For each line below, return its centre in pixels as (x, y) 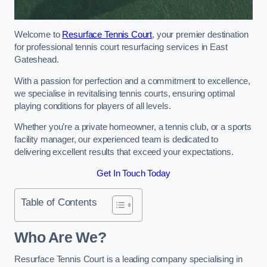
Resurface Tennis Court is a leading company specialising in (128, 260)
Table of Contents (59, 202)
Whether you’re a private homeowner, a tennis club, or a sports (133, 127)
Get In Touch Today (133, 173)
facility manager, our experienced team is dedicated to (117, 140)
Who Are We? (60, 237)
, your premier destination (200, 34)
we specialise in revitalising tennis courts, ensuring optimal (125, 93)
